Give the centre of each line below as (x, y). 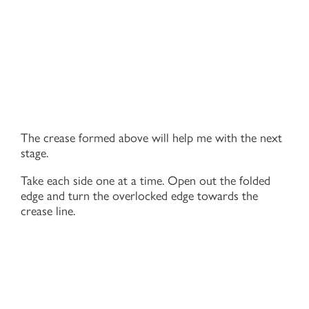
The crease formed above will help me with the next (151, 138)
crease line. (50, 211)
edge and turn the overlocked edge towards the (139, 196)
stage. (34, 153)
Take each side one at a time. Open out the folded (146, 180)
